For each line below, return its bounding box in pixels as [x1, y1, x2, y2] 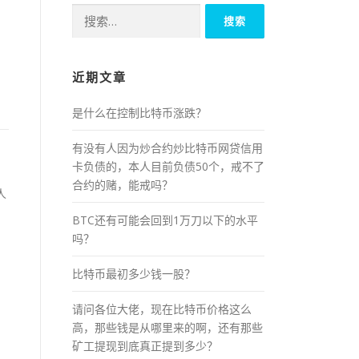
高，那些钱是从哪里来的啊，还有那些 [72, 319, 263, 335]
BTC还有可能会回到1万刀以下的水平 [72, 212, 258, 228]
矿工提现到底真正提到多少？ [72, 337, 218, 353]
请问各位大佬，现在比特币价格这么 [72, 301, 252, 317]
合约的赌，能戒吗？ [72, 176, 173, 192]
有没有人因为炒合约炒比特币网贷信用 [72, 139, 263, 155]
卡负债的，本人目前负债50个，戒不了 [72, 158, 264, 174]
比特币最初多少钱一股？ [72, 265, 196, 281]
